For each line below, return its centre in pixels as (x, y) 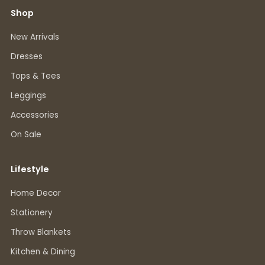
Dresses (27, 57)
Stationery (32, 213)
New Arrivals (35, 37)
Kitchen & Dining (43, 252)
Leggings (28, 96)
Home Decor (36, 193)
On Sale (26, 135)
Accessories (35, 115)
